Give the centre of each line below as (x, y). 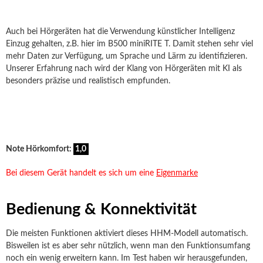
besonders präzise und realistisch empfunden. (89, 81)
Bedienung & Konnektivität (101, 209)
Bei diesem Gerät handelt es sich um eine (81, 173)
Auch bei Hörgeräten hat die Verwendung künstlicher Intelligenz (120, 32)
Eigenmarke (177, 173)
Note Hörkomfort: (40, 149)
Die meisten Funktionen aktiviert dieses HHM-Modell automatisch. (127, 234)
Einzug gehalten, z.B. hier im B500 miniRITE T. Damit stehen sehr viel (129, 44)
